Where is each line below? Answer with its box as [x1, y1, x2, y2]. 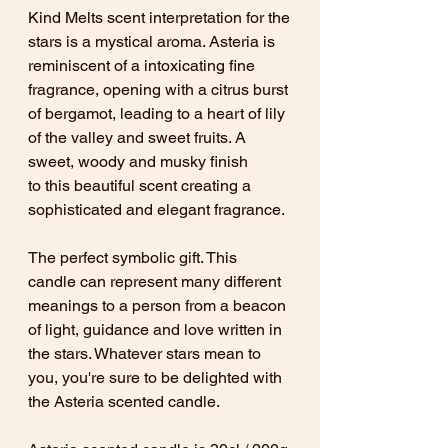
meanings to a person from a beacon [28, 296, 286, 315]
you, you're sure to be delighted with [28, 368, 282, 387]
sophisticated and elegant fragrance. [28, 200, 285, 219]
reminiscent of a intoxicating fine [28, 56, 255, 75]
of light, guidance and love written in [28, 320, 282, 339]
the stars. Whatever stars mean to [28, 344, 261, 363]
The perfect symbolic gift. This [28, 248, 237, 267]
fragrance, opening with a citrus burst [28, 80, 288, 99]
